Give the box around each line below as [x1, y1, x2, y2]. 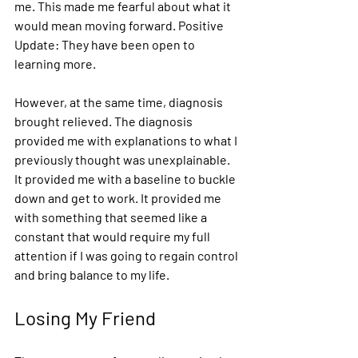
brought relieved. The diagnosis [14, 113, 195, 129]
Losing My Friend [14, 306, 160, 329]
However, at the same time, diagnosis [14, 94, 225, 109]
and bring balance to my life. [14, 267, 172, 282]
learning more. [14, 56, 98, 71]
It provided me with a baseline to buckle [14, 171, 238, 186]
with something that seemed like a [14, 209, 209, 225]
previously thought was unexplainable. [14, 152, 233, 167]
